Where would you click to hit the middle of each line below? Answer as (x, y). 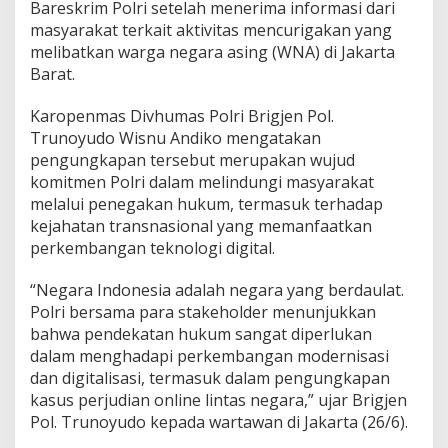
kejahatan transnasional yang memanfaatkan (201, 225)
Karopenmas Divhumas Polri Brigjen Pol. (182, 115)
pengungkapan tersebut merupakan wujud (192, 159)
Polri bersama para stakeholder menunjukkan (203, 311)
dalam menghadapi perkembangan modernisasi (209, 355)
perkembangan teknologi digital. (152, 247)
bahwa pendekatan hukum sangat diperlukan (201, 333)
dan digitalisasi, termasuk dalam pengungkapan (210, 377)
